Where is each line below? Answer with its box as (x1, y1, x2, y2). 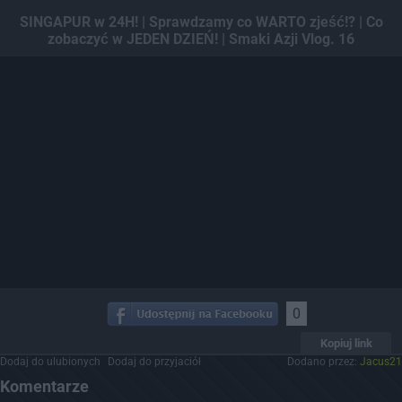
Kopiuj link (319, 336, 372, 350)
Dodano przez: (287, 354, 360, 368)
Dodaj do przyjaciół (108, 354, 201, 368)
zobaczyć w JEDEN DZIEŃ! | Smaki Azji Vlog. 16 (48, 31, 354, 48)
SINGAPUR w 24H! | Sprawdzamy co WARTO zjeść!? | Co (19, 13, 383, 31)
